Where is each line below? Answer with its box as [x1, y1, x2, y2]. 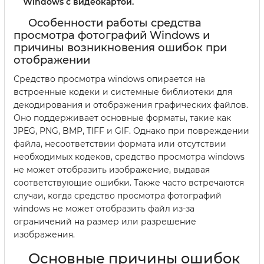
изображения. [14, 229, 75, 240]
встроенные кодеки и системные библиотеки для [14, 87, 232, 98]
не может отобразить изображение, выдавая [14, 164, 210, 176]
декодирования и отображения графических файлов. [14, 100, 248, 111]
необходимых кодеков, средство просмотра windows [14, 151, 245, 163]
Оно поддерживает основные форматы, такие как [14, 113, 231, 124]
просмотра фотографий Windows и [14, 29, 210, 42]
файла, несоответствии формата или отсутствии [14, 138, 226, 150]
